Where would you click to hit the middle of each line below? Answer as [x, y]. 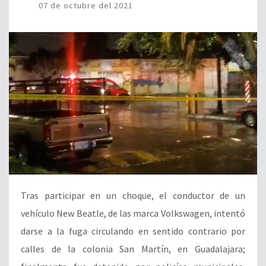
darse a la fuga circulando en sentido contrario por [133, 231]
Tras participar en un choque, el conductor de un [133, 195]
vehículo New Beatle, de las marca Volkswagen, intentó [133, 213]
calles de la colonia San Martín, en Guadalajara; [133, 248]
